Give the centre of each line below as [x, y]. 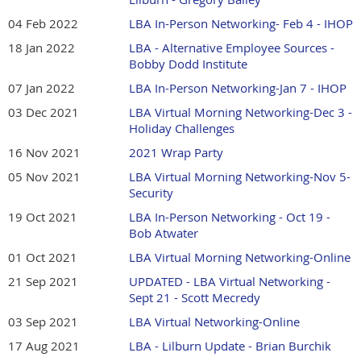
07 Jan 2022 [41, 88]
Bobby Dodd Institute [188, 64]
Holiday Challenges [182, 129]
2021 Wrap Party [176, 153]
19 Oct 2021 [43, 217]
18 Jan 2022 [41, 48]
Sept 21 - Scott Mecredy [195, 298]
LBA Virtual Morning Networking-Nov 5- [240, 177]
